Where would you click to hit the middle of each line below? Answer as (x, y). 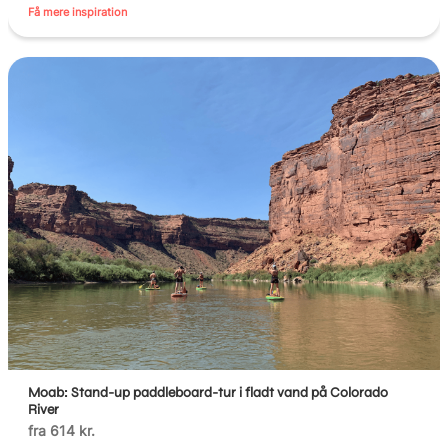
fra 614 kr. (62, 431)
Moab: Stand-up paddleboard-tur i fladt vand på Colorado (208, 393)
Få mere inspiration (78, 11)
